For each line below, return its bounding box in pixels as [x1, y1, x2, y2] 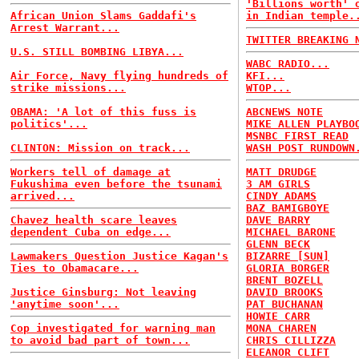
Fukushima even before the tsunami [10, 178, 222, 190]
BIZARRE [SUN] [246, 250, 329, 262]
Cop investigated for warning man [10, 322, 216, 334]
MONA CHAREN [246, 322, 317, 334]
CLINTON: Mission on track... [10, 142, 190, 154]
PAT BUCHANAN [246, 298, 323, 310]
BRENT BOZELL [246, 274, 323, 286]
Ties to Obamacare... [10, 262, 139, 274]
